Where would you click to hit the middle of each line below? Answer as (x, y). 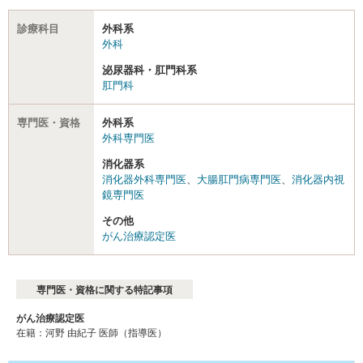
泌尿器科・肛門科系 (149, 70)
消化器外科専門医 (144, 179)
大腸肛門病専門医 (239, 179)
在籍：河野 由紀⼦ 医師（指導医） (92, 333)
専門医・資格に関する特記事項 (105, 290)
